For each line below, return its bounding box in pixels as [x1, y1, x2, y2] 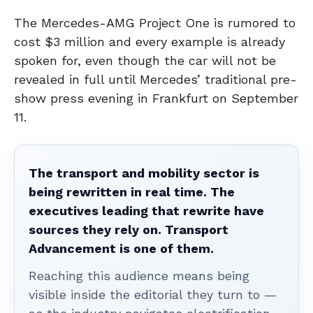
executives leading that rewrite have [29, 203, 264, 219]
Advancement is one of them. [29, 241, 214, 256]
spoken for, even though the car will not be [14, 53, 276, 68]
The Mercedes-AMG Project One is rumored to [14, 15, 296, 31]
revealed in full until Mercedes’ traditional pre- [14, 72, 297, 87]
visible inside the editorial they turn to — [29, 287, 277, 303]
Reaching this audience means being [29, 268, 249, 284]
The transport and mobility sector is [29, 166, 259, 181]
